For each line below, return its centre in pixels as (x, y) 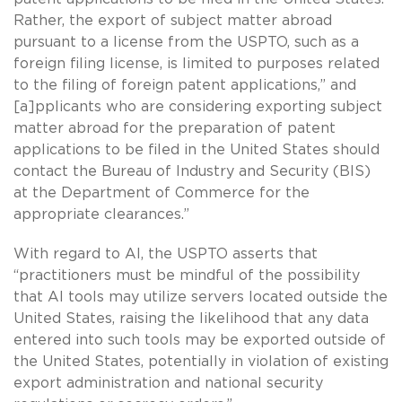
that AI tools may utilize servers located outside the (201, 297)
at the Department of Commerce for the (162, 192)
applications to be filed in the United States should (197, 149)
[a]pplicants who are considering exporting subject (198, 106)
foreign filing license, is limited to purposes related (197, 63)
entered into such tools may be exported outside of (200, 340)
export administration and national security (168, 383)
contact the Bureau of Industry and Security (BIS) (192, 171)
